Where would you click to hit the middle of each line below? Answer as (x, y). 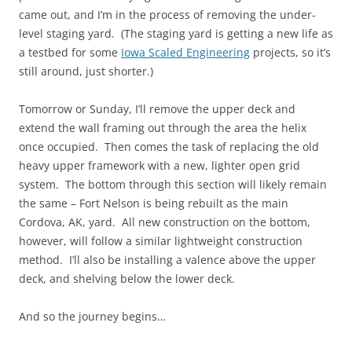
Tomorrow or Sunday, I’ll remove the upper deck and (157, 109)
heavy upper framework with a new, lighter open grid (159, 165)
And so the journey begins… (92, 316)
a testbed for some (70, 52)
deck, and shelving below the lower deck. (127, 279)
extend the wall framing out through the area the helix (163, 128)
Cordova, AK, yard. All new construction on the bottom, (165, 222)
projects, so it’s (290, 52)
